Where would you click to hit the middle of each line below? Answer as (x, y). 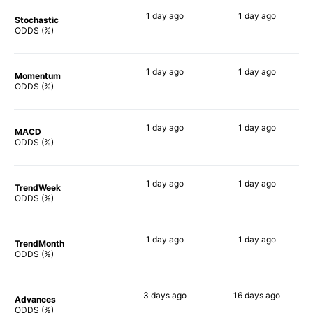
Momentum (38, 75)
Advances (35, 299)
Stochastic (37, 20)
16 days (248, 295)
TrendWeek (38, 187)
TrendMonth (39, 243)
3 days (156, 295)
